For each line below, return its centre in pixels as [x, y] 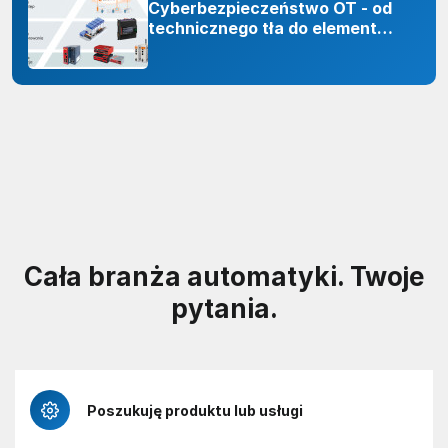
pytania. [224, 309]
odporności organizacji [239, 47]
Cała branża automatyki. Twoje [224, 277]
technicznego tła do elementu [267, 27]
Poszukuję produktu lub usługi [195, 410]
